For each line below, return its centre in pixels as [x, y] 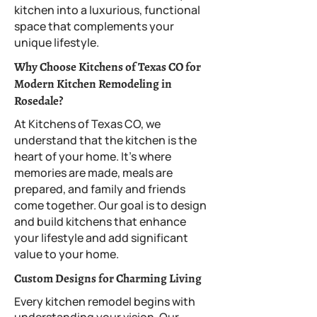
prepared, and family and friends [100, 189]
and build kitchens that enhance [100, 221]
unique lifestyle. [57, 42]
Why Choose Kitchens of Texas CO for [108, 67]
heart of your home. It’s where [93, 156]
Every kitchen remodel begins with [105, 301]
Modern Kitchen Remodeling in [93, 84]
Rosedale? [39, 101]
